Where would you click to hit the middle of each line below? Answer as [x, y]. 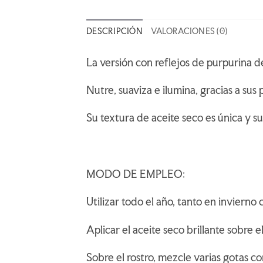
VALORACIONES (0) [189, 31]
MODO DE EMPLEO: [136, 174]
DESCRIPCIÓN [114, 31]
